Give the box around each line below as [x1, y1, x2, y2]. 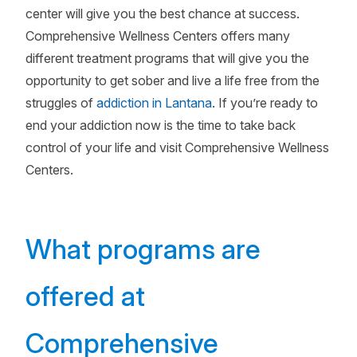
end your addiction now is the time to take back [25, 117, 296, 133]
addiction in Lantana [96, 95, 212, 111]
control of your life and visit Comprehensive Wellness [25, 139, 329, 155]
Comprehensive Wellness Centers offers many [25, 28, 290, 44]
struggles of [25, 95, 96, 111]
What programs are [25, 233, 261, 265]
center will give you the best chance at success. [25, 6, 300, 22]
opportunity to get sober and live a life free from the [25, 73, 320, 88]
